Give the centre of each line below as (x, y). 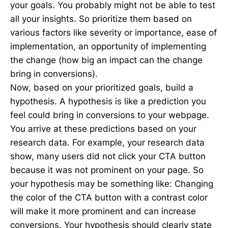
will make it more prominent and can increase (103, 211)
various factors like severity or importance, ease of (113, 33)
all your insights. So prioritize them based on (101, 19)
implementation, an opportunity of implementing (108, 47)
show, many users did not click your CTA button (108, 156)
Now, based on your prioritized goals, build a (102, 88)
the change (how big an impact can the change (106, 60)
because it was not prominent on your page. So (107, 170)
